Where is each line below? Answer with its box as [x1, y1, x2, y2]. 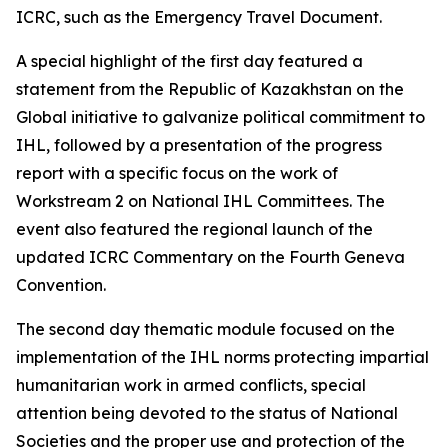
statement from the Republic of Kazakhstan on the [16, 79, 404, 99]
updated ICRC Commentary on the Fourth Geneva [16, 247, 405, 267]
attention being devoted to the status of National [16, 403, 398, 423]
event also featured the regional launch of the [16, 219, 373, 239]
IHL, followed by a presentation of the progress [16, 135, 382, 155]
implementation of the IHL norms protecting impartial [16, 347, 429, 367]
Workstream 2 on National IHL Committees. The [16, 191, 385, 211]
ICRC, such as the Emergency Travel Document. [16, 7, 382, 27]
